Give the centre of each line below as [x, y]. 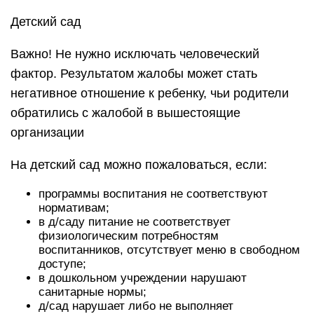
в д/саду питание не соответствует [135, 222]
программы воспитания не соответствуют [153, 194]
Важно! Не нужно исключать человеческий [135, 54]
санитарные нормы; [93, 292]
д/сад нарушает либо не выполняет [136, 306]
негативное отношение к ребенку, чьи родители [150, 93]
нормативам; [74, 208]
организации [47, 132]
